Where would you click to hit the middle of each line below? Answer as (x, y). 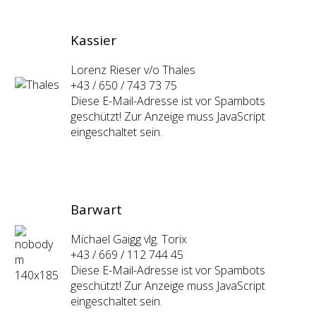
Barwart (96, 209)
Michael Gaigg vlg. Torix (129, 239)
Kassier (95, 40)
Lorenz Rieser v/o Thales (133, 70)
